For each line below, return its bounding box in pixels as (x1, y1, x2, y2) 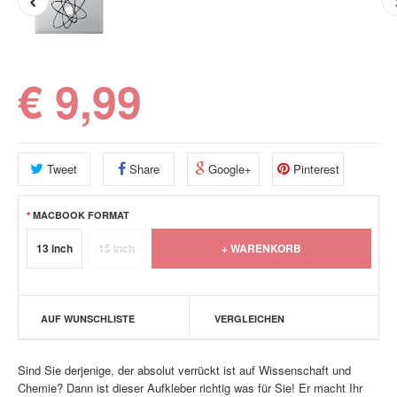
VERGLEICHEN (214, 312, 284, 325)
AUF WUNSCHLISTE (41, 312, 135, 325)
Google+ (204, 160, 252, 177)
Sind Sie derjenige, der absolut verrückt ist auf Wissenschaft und (18, 362, 351, 378)
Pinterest (289, 160, 339, 177)
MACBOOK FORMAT (33, 208, 129, 222)
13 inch (36, 240, 73, 256)
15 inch (98, 240, 135, 256)
